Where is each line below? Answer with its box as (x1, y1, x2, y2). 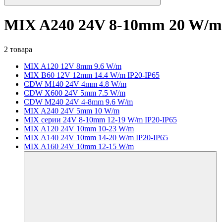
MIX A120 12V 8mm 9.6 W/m (24, 61, 121, 70)
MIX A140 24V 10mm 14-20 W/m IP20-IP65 (24, 133, 168, 142)
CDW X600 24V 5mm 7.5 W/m (24, 88, 125, 97)
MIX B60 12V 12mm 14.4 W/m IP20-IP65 (24, 70, 160, 79)
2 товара (4, 45, 32, 54)
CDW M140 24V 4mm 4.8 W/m (24, 79, 126, 88)
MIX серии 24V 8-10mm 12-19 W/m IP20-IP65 (24, 115, 177, 124)
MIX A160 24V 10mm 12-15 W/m (24, 142, 134, 151)
